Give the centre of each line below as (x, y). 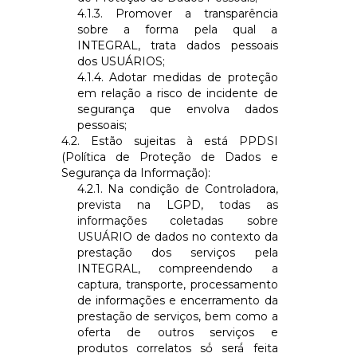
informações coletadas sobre (177, 220)
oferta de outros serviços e (177, 332)
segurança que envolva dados (177, 109)
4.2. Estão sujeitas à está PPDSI (169, 141)
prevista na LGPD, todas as (177, 204)
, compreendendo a (208, 268)
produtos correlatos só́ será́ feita (177, 348)
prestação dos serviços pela (177, 252)
